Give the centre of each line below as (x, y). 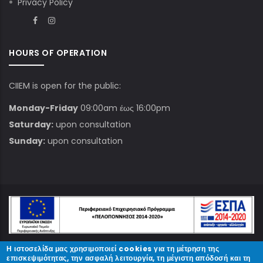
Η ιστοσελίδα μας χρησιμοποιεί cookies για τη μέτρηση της (113, 249)
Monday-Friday (43, 108)
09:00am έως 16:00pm (124, 108)
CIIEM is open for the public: (65, 86)
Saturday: (31, 124)
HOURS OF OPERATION (58, 53)
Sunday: (27, 141)
